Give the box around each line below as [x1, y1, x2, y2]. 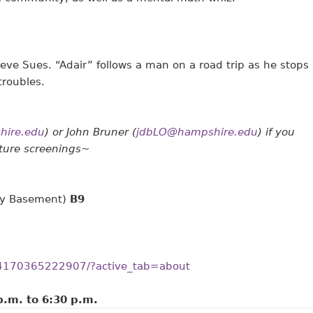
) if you [257, 126, 295, 139]
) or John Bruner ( [44, 126, 136, 139]
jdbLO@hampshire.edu [136, 126, 258, 139]
